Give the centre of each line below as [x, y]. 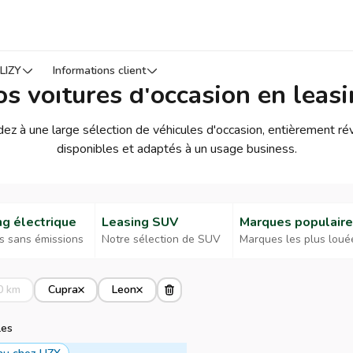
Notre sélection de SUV [162, 239]
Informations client [99, 71]
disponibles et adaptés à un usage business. [176, 149]
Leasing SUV [140, 222]
